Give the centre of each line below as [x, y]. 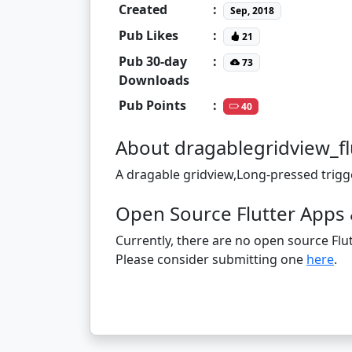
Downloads [154, 80]
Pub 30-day [153, 61]
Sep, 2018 [252, 10]
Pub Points [152, 105]
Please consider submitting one [211, 259]
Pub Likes [148, 35]
